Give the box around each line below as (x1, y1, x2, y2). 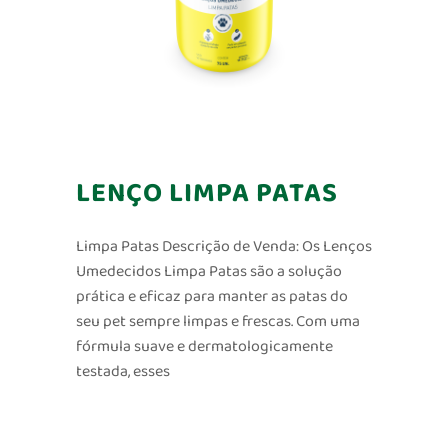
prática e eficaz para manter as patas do (75, 284, 348, 310)
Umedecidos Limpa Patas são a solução (75, 259, 342, 285)
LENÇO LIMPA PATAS (75, 171, 338, 216)
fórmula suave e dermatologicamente (75, 334, 333, 360)
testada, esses (75, 359, 170, 385)
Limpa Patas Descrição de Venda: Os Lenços (75, 234, 372, 260)
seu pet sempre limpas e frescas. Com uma (75, 309, 360, 335)
